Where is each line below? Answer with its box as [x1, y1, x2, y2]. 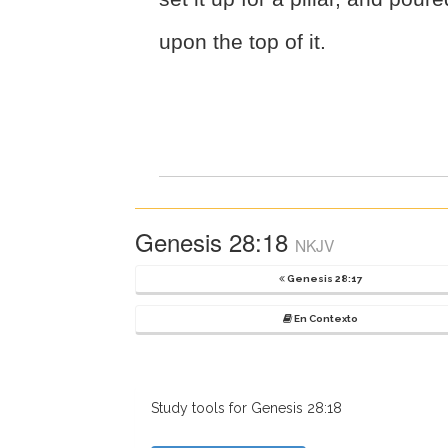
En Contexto [292, 312, 359, 324]
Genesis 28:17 [284, 272, 363, 284]
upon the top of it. [159, 29, 327, 53]
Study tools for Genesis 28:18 [151, 399, 343, 416]
